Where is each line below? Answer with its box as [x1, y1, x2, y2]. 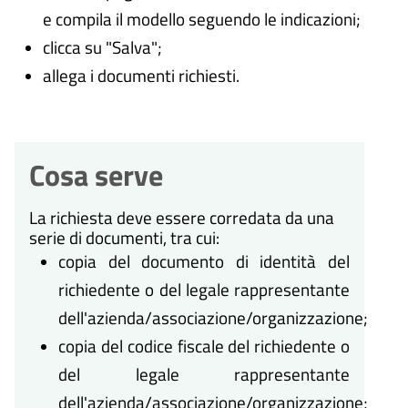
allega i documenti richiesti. [42, 62, 240, 89]
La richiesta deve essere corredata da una [29, 204, 334, 231]
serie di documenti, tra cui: [29, 224, 219, 251]
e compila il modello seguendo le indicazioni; [42, 5, 361, 33]
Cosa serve [29, 153, 163, 198]
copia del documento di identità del [58, 248, 350, 275]
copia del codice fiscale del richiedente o [58, 332, 350, 360]
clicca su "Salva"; [42, 34, 162, 61]
